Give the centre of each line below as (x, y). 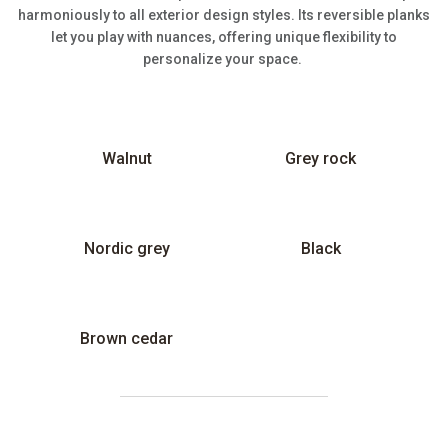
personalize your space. (222, 59)
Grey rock (321, 159)
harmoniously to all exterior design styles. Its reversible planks (223, 15)
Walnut (126, 159)
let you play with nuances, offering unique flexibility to (223, 37)
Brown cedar (127, 339)
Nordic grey (126, 249)
